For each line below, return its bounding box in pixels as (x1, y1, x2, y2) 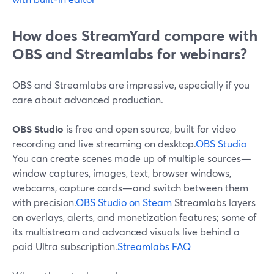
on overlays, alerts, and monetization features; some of (12, 210, 256, 223)
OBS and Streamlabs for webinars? (12, 44, 247, 64)
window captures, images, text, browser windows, (12, 166, 231, 179)
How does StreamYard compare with (12, 26, 257, 45)
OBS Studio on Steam (76, 196, 172, 209)
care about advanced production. (12, 93, 163, 106)
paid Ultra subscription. (12, 240, 117, 253)
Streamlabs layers (172, 196, 256, 209)
